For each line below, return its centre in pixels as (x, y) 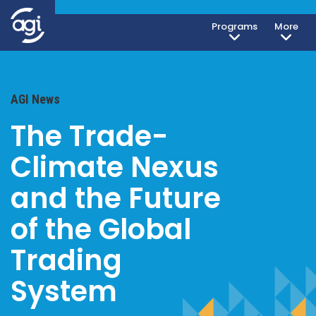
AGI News (35, 99)
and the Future (116, 198)
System (64, 291)
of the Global (101, 229)
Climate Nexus (115, 167)
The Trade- (90, 136)
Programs (235, 26)
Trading (66, 260)
